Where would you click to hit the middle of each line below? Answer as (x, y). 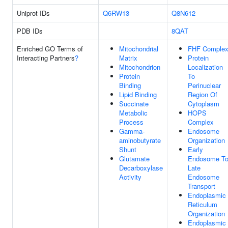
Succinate (134, 104)
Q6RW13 (116, 13)
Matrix (128, 58)
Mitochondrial (139, 49)
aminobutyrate (140, 140)
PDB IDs (30, 31)
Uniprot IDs (33, 13)
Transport (202, 186)
